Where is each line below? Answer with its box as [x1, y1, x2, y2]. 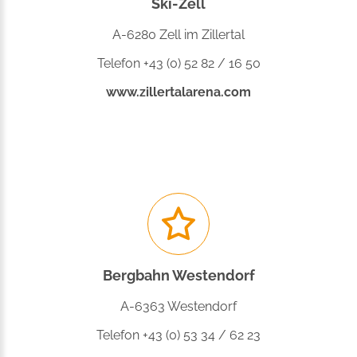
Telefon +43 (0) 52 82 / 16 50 [96, 56, 261, 72]
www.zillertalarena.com [106, 84, 251, 100]
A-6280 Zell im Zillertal [112, 27, 245, 43]
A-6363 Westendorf [120, 299, 237, 315]
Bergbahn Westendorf [102, 267, 255, 284]
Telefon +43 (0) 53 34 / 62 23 [96, 328, 261, 343]
